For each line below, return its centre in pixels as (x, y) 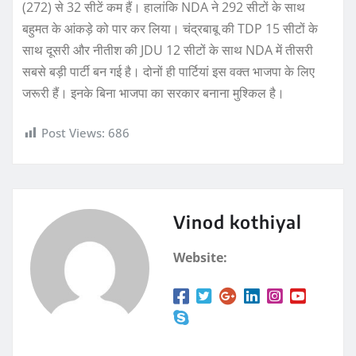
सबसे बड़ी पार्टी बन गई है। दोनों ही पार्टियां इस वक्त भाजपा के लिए (168, 72)
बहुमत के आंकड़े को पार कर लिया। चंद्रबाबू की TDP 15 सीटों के (170, 29)
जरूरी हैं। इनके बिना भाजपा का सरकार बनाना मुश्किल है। (153, 93)
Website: (200, 257)
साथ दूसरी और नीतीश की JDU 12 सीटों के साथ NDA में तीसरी (168, 50)
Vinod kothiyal (238, 221)
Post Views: (73, 133)
